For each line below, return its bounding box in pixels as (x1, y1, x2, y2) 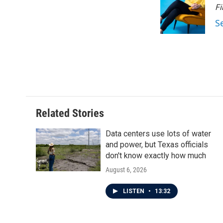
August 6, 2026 (106, 166, 147, 174)
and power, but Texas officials (106, 140, 208, 149)
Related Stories (36, 107, 104, 119)
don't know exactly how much (106, 151, 206, 160)
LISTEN (123, 188, 146, 195)
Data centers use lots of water (106, 129, 211, 138)
